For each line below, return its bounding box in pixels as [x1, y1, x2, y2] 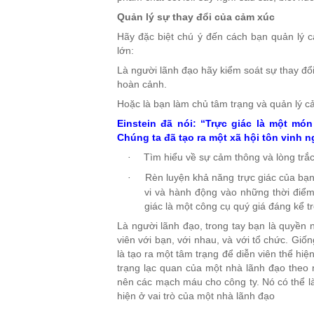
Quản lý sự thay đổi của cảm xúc [117, 11, 275, 22]
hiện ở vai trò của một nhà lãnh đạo [117, 289, 275, 301]
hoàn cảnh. [117, 78, 167, 90]
